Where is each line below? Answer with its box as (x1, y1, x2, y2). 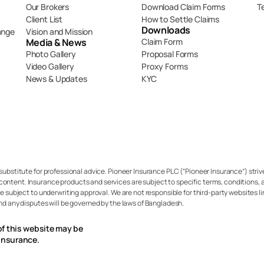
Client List (25, 14, 63, 25)
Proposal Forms (141, 48, 199, 60)
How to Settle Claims (141, 14, 220, 25)
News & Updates (25, 73, 87, 84)
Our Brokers (25, 1, 70, 12)
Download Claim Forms (141, 1, 226, 12)
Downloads (141, 24, 191, 37)
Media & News (25, 36, 87, 49)
